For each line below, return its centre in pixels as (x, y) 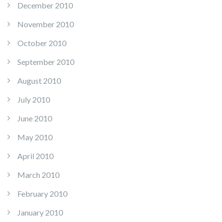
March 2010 (38, 175)
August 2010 (39, 81)
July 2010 (34, 100)
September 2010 (46, 62)
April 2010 (35, 156)
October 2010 (42, 43)
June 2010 (35, 118)
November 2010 (46, 24)
